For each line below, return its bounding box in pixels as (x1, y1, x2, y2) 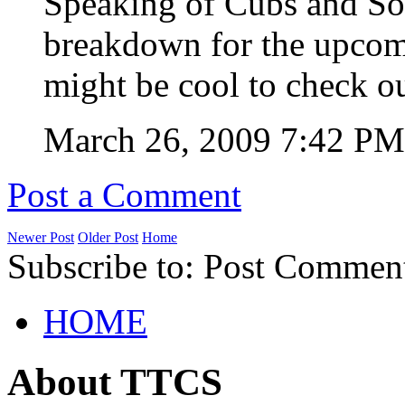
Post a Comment (7, 175, 241, 215)
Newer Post (7, 230, 74, 246)
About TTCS (7, 360, 222, 403)
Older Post (78, 230, 138, 246)
